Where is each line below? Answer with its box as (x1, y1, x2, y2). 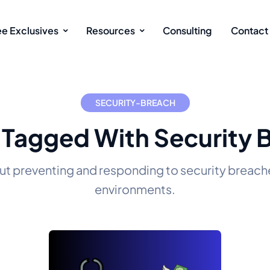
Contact (230, 24, 268, 37)
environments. (95, 181, 175, 196)
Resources (86, 24, 135, 37)
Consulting (162, 24, 212, 37)
